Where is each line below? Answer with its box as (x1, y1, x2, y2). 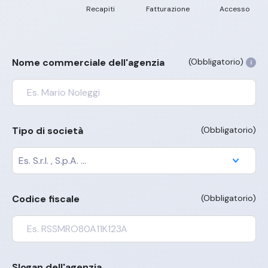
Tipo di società (12, 124, 83, 137)
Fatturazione (145, 4, 190, 14)
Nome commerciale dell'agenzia (12, 56, 165, 69)
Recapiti (86, 4, 115, 14)
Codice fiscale (12, 192, 80, 205)
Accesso (219, 4, 250, 14)
